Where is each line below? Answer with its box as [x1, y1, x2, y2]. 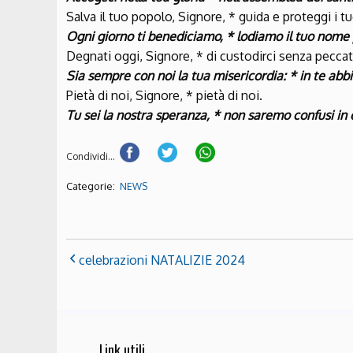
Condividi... [66, 150, 115, 163]
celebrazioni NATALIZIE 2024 [79, 251, 245, 268]
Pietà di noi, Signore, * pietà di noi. [66, 87, 262, 104]
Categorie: [66, 180, 117, 193]
